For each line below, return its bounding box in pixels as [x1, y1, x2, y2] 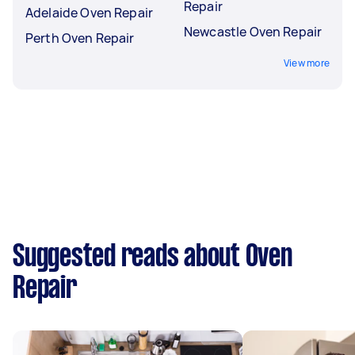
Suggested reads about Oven [13, 242, 292, 272]
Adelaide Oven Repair [25, 3, 153, 21]
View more [283, 55, 330, 70]
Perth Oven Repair [25, 29, 135, 47]
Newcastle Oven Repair [184, 22, 323, 40]
